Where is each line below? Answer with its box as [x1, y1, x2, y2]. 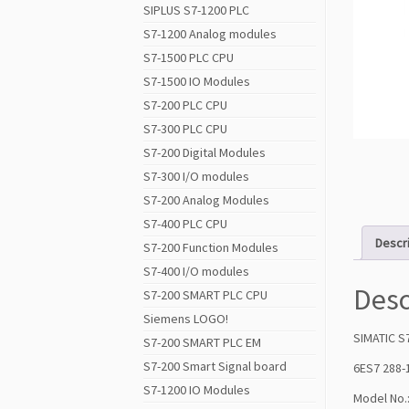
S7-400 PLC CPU [143, 215, 227, 232]
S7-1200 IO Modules [143, 382, 250, 398]
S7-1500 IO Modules [143, 73, 250, 89]
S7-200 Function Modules [143, 239, 278, 256]
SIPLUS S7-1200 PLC [143, 2, 249, 18]
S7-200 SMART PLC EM [143, 334, 261, 351]
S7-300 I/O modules [143, 168, 249, 184]
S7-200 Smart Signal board [143, 358, 287, 374]
